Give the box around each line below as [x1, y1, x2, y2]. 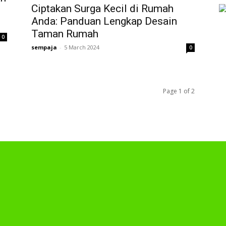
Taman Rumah [31, 27, 98, 40]
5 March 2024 [64, 43, 99, 51]
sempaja [31, 43, 57, 51]
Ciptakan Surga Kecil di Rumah [31, 2, 174, 15]
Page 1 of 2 [163, 86, 195, 95]
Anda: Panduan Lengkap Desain [31, 15, 177, 27]
